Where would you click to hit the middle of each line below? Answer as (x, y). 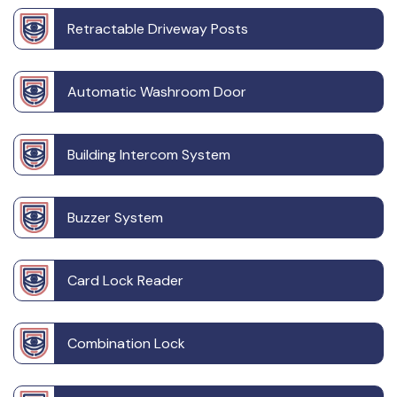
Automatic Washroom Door (157, 92)
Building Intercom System (149, 155)
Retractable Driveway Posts (158, 29)
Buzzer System (115, 218)
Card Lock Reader (125, 281)
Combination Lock (126, 344)
